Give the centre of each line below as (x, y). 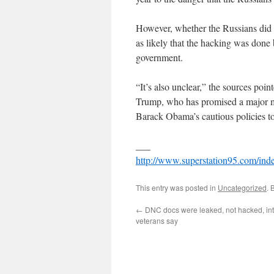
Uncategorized (242, 188)
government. (159, 57)
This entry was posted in (177, 188)
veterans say (157, 221)
